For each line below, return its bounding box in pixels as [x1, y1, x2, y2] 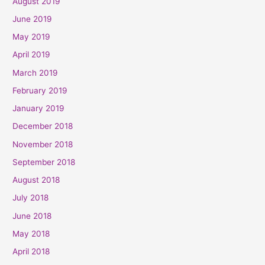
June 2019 [12, 14, 53, 24]
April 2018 [12, 247, 50, 257]
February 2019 [12, 85, 68, 95]
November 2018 [12, 139, 73, 149]
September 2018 [12, 157, 76, 167]
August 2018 [12, 175, 60, 185]
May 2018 [12, 228, 50, 238]
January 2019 [12, 104, 65, 114]
